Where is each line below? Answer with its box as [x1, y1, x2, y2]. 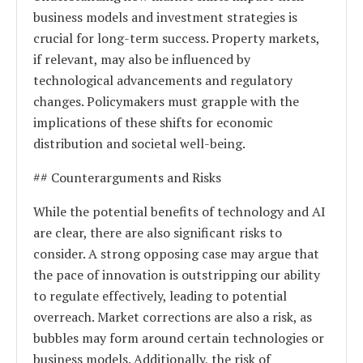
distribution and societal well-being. [33, 134, 246, 152]
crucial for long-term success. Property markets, [33, 28, 319, 47]
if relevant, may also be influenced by [33, 49, 250, 68]
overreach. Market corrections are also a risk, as [33, 307, 312, 326]
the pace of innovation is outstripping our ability [33, 265, 320, 284]
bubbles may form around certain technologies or [33, 328, 324, 347]
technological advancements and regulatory [33, 70, 293, 89]
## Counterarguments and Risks [33, 168, 221, 186]
